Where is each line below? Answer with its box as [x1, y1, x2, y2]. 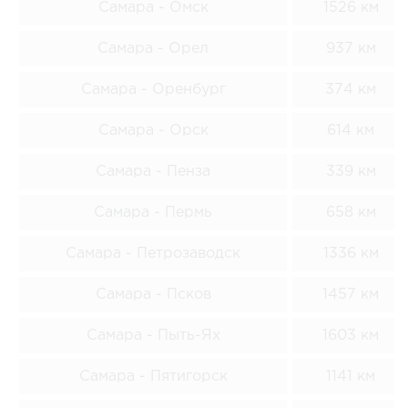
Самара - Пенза [96, 164, 210, 178]
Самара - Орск [97, 123, 209, 138]
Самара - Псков [95, 287, 211, 301]
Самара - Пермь [94, 205, 212, 219]
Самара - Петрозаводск [66, 246, 240, 260]
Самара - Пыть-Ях [86, 328, 220, 342]
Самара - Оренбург [80, 82, 226, 97]
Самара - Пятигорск [78, 369, 228, 383]
